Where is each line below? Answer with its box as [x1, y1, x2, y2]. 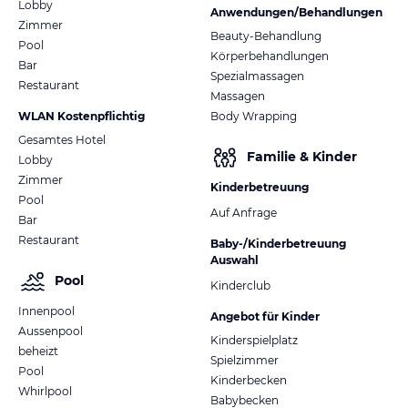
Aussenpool [18, 323, 83, 338]
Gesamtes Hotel [18, 132, 106, 147]
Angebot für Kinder [210, 309, 320, 323]
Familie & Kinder [247, 148, 357, 166]
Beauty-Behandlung [210, 28, 321, 43]
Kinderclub [210, 278, 270, 292]
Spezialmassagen [210, 68, 304, 83]
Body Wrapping [210, 108, 297, 123]
